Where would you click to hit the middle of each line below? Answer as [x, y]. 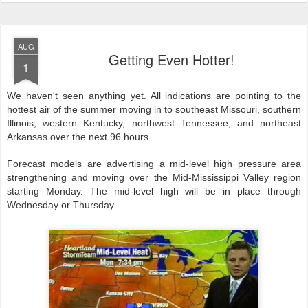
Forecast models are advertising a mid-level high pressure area [154, 164]
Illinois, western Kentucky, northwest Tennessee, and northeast [154, 123]
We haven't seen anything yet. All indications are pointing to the [154, 96]
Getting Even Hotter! [171, 59]
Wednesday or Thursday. [62, 205]
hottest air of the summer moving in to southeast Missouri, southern [154, 109]
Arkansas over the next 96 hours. [79, 137]
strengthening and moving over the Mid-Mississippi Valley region [154, 177]
